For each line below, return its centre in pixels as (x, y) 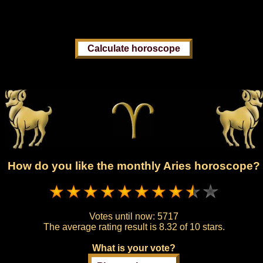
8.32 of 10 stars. (192, 227)
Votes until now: (123, 216)
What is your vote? (134, 248)
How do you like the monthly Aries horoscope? (134, 166)
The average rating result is (101, 227)
